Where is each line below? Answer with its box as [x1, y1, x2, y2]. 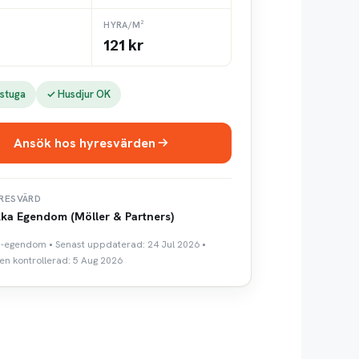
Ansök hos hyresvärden [14, 134, 156, 151]
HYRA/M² [103, 18, 145, 30]
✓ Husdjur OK [46, 87, 111, 101]
